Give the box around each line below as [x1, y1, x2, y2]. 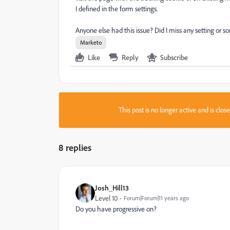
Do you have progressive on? [75, 204, 157, 214]
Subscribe [160, 53, 188, 62]
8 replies [59, 142, 91, 153]
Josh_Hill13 [95, 183, 129, 192]
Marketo [80, 39, 102, 46]
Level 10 [95, 194, 118, 203]
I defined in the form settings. [75, 4, 158, 13]
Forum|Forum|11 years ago [124, 194, 189, 202]
